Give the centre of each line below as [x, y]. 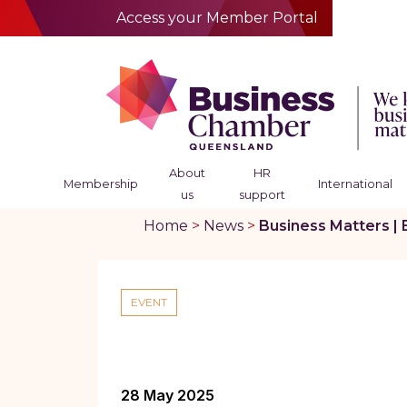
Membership [100, 184]
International [355, 184]
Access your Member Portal [217, 18]
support [263, 195]
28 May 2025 [168, 396]
